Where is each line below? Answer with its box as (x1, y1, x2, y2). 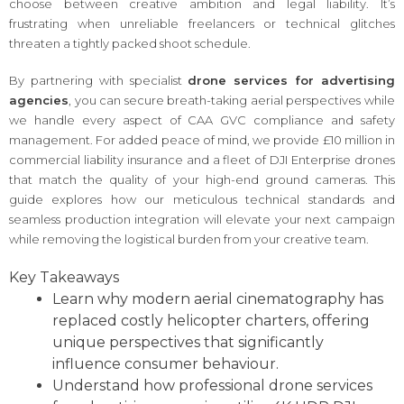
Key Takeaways (9, 268, 119, 286)
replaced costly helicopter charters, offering (52, 311, 370, 329)
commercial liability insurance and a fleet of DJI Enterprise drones (9, 152, 395, 168)
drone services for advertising (188, 73, 396, 88)
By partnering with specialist (9, 73, 188, 88)
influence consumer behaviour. (52, 354, 279, 372)
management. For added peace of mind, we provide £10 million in (9, 133, 395, 148)
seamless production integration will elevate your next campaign (9, 212, 395, 227)
